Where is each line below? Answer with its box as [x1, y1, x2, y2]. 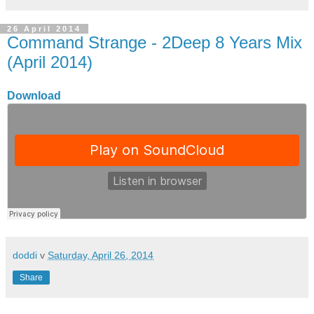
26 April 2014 [7, 25, 81, 33]
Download [7, 89, 61, 102]
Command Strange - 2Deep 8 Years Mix [7, 33, 302, 52]
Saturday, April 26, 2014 [48, 249, 153, 261]
